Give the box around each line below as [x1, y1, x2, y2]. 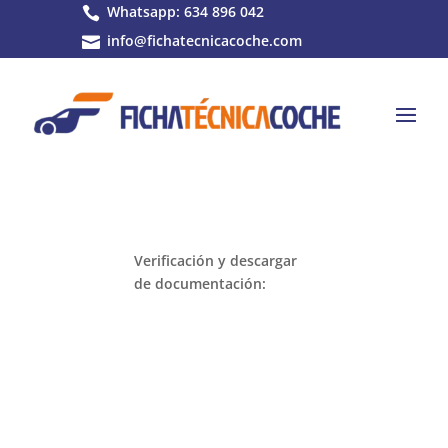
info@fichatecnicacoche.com [106, 31, 302, 50]
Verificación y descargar [134, 250, 298, 270]
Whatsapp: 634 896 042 [106, 2, 264, 21]
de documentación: [134, 273, 267, 293]
